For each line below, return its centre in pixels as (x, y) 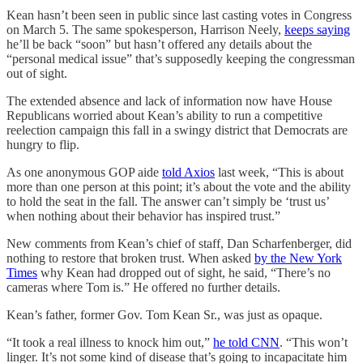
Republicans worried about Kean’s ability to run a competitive (164, 115)
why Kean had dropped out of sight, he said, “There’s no (184, 272)
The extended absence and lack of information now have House (169, 100)
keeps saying (317, 29)
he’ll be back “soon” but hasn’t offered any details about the (159, 44)
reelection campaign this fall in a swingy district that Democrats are (177, 130)
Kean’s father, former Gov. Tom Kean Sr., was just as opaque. (164, 314)
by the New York (298, 258)
